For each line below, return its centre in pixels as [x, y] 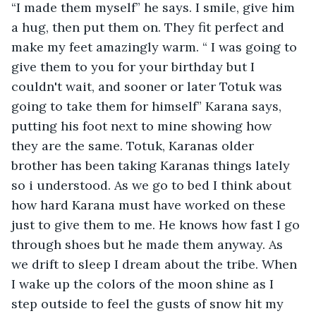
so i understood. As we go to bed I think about [153, 185]
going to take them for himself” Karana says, [148, 106]
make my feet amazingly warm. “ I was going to [156, 47]
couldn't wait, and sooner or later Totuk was [148, 86]
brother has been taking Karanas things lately [152, 165]
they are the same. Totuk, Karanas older [134, 145]
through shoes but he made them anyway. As [149, 244]
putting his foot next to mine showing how [143, 126]
